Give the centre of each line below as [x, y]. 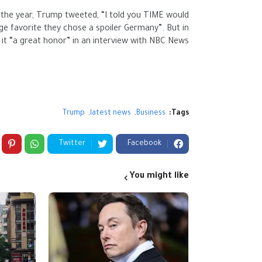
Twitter [72, 144]
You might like [159, 177]
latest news [111, 113]
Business [151, 113]
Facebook [144, 144]
